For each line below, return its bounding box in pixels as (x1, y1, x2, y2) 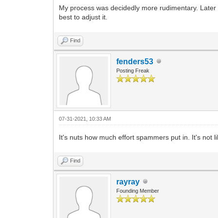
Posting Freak (116, 67, 150, 73)
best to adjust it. (59, 13, 108, 21)
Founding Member (116, 187, 160, 194)
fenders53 (116, 57, 154, 66)
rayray (116, 177, 140, 186)
